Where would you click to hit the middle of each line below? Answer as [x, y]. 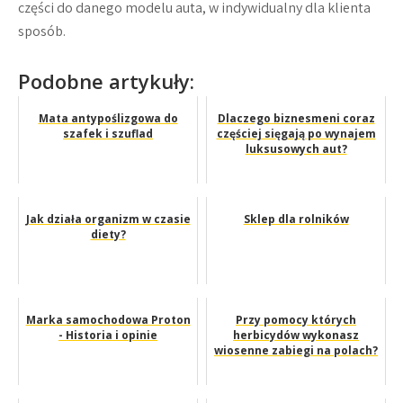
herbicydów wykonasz [296, 335]
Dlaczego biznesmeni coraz [296, 118]
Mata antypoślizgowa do [108, 118]
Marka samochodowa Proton [108, 320]
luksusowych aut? [296, 149]
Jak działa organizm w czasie [108, 219]
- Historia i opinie [108, 335]
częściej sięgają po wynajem [296, 134]
